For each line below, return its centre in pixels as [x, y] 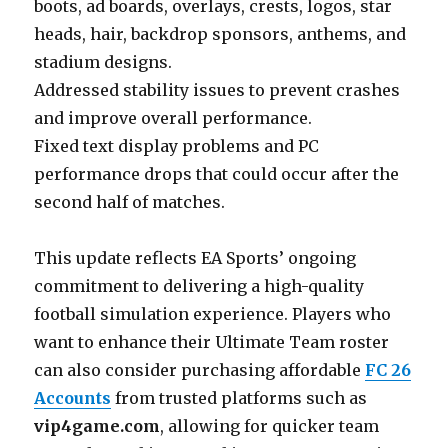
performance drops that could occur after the [217, 174]
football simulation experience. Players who [213, 314]
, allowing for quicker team [270, 426]
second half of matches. [130, 202]
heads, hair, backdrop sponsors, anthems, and [220, 34]
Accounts [73, 398]
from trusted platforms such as [239, 398]
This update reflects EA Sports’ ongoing [195, 258]
